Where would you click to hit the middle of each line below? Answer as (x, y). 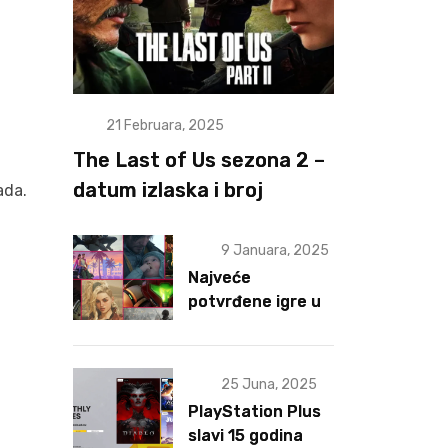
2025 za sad (236, 326)
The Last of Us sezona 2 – (199, 159)
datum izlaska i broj (168, 189)
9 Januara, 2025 (274, 251)
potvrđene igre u (254, 302)
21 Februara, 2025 (164, 125)
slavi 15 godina (245, 435)
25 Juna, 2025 (268, 384)
